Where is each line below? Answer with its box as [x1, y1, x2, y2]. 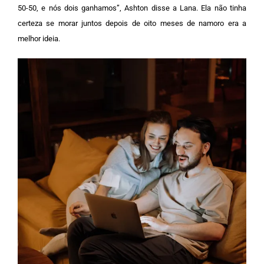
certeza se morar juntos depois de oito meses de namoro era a [18, 18, 246, 28]
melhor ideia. [18, 34, 60, 43]
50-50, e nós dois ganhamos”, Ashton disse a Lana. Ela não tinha [18, 3, 246, 12]
